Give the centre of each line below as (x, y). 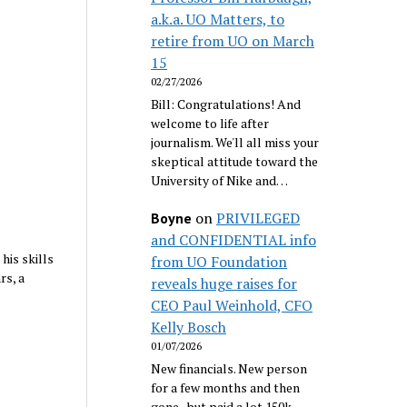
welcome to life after (210, 123)
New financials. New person (229, 369)
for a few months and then (226, 388)
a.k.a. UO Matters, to (218, 19)
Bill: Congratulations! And (226, 104)
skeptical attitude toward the (235, 161)
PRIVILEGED (258, 218)
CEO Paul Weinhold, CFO (232, 306)
